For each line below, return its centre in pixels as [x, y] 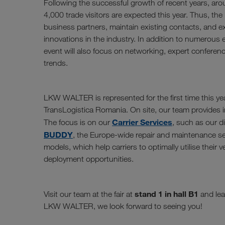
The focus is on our [78, 122]
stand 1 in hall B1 [167, 194]
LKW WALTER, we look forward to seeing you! [123, 206]
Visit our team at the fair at [89, 194]
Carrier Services [142, 122]
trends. [56, 63]
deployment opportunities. [89, 159]
